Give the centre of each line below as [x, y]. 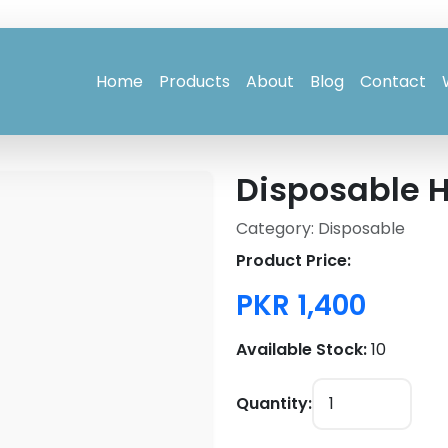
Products [195, 81]
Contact [393, 81]
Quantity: [274, 404]
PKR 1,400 [301, 306]
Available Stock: [301, 350]
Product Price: [293, 261]
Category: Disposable [320, 229]
